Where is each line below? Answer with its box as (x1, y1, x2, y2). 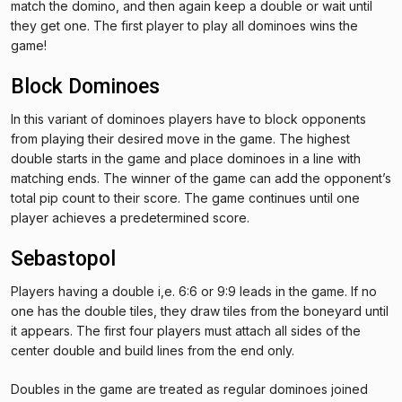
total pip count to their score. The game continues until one (11, 189, 360, 205)
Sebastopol (11, 246, 116, 271)
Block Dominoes (11, 74, 160, 99)
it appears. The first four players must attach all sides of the (11, 322, 361, 338)
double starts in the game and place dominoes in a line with (11, 150, 361, 166)
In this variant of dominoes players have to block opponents (11, 110, 366, 127)
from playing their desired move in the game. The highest (11, 130, 350, 146)
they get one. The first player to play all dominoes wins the (11, 17, 358, 33)
